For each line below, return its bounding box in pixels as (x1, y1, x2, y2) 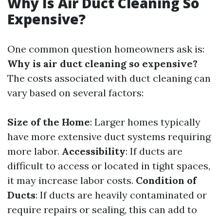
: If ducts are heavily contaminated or (36, 189, 207, 201)
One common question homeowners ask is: (7, 43, 204, 55)
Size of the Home (7, 116, 90, 128)
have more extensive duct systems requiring (7, 130, 211, 143)
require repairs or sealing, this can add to (7, 203, 197, 216)
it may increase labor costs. (7, 174, 136, 187)
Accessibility (62, 145, 126, 158)
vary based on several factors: (7, 87, 144, 99)
